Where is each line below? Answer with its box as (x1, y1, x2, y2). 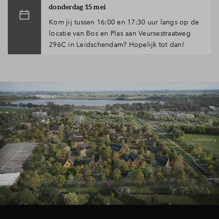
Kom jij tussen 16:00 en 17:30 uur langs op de (49, 17, 199, 26)
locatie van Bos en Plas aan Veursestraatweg (49, 28, 191, 38)
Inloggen (157, 9, 187, 19)
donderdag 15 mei (49, 2, 106, 11)
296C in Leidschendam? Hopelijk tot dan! (49, 40, 184, 49)
